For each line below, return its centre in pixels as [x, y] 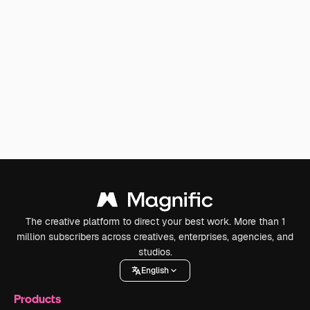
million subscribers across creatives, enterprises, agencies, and [155, 237]
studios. [155, 252]
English [155, 270]
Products [37, 299]
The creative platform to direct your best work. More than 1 [155, 221]
